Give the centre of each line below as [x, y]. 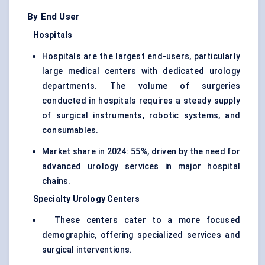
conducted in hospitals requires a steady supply [141, 101]
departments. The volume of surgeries [141, 86]
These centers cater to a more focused [141, 220]
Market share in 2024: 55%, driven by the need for [141, 152]
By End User [54, 17]
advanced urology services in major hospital [141, 167]
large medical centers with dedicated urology [141, 71]
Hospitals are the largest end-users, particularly [141, 56]
